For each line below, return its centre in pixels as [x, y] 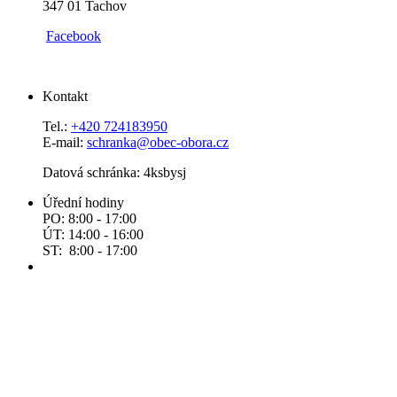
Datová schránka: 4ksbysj [114, 172]
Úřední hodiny [83, 202]
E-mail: [65, 142]
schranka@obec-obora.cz [158, 142]
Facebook [74, 35]
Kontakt [65, 96]
